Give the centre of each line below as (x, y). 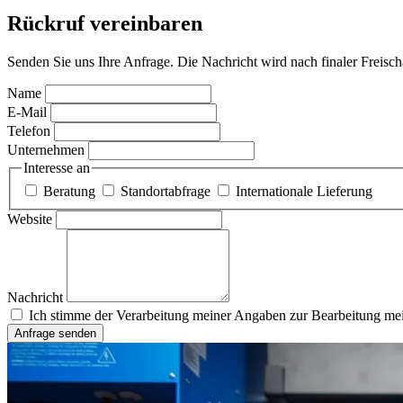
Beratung (69, 191)
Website (30, 219)
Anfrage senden (55, 333)
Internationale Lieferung (304, 191)
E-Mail (27, 112)
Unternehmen (46, 149)
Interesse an (57, 167)
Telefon (29, 130)
